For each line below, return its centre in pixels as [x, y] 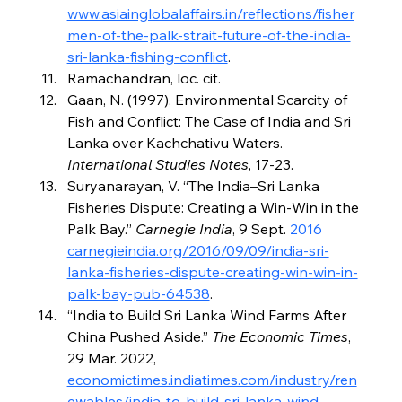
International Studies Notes [157, 165]
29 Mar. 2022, [113, 358]
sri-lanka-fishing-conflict [147, 57]
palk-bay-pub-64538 [138, 294]
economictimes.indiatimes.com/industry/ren [212, 380]
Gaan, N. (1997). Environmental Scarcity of [209, 100]
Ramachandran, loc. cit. [144, 79]
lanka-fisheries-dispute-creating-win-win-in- [212, 272]
